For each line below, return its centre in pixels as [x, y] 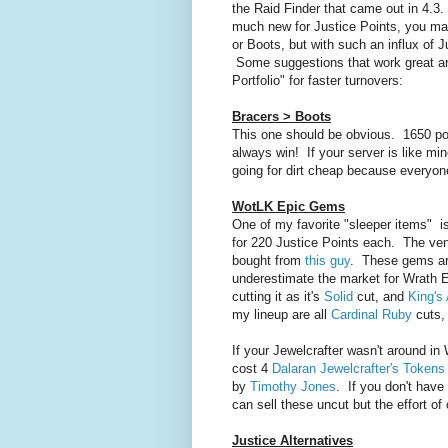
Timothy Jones [293, 387]
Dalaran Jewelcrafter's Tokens [358, 369]
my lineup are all [281, 315]
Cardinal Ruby [371, 315]
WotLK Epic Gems [288, 207]
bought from [268, 261]
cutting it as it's [278, 297]
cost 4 [252, 369]
